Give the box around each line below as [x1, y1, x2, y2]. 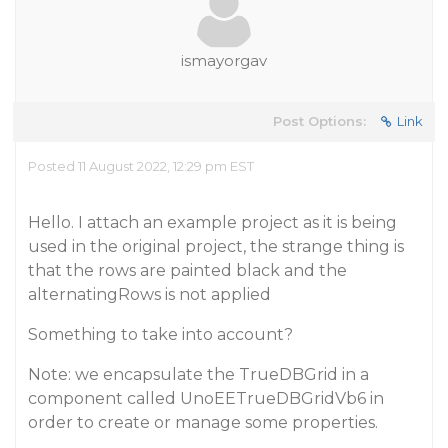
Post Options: [273, 113, 366, 129]
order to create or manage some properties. [28, 413, 378, 432]
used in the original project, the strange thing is [28, 237, 404, 256]
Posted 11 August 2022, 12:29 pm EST [28, 158, 254, 174]
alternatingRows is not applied [28, 285, 271, 304]
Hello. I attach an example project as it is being [28, 213, 397, 232]
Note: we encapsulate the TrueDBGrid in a [28, 365, 369, 384]
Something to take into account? [28, 325, 293, 344]
